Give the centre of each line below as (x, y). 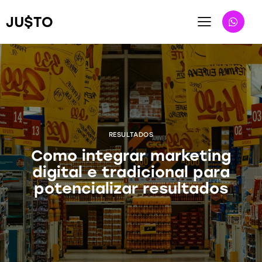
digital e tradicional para (131, 172)
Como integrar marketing (131, 155)
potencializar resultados (131, 188)
